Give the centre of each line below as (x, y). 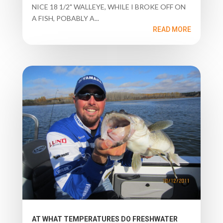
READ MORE (172, 30)
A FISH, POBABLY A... (65, 18)
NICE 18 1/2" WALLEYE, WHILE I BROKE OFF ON (109, 7)
